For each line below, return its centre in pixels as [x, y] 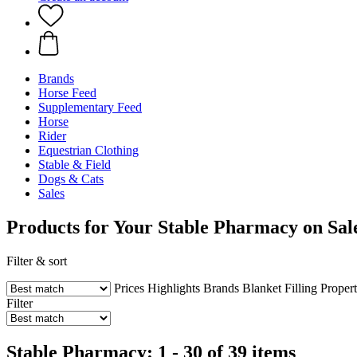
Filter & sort [37, 261]
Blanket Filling [280, 288]
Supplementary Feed [90, 107]
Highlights [174, 288]
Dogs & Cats [71, 179]
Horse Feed [67, 93]
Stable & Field [75, 165]
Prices [129, 288]
